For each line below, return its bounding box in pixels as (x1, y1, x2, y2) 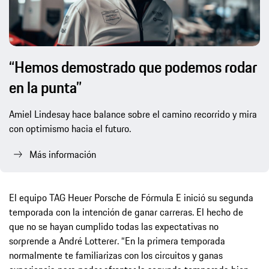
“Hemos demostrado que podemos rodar (9, 55, 257, 79)
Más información (29, 147, 96, 162)
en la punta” (9, 75, 82, 99)
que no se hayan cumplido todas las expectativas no (9, 219, 219, 234)
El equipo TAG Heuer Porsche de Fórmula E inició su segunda (9, 190, 253, 205)
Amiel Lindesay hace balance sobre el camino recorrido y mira (9, 106, 257, 121)
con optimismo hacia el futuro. (9, 121, 131, 136)
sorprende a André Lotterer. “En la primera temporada (9, 233, 225, 248)
